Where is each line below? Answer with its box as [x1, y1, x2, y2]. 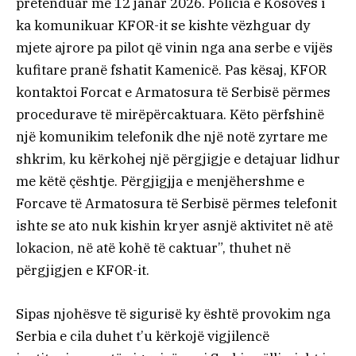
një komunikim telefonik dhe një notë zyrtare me [16, 128, 327, 146]
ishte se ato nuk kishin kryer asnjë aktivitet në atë [16, 217, 333, 235]
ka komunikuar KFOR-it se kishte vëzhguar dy [16, 17, 310, 35]
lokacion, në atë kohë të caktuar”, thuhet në [16, 239, 291, 257]
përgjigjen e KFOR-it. [16, 261, 149, 280]
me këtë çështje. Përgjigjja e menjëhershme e [16, 172, 304, 191]
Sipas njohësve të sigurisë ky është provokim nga [16, 304, 331, 323]
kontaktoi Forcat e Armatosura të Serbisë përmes [16, 83, 331, 102]
